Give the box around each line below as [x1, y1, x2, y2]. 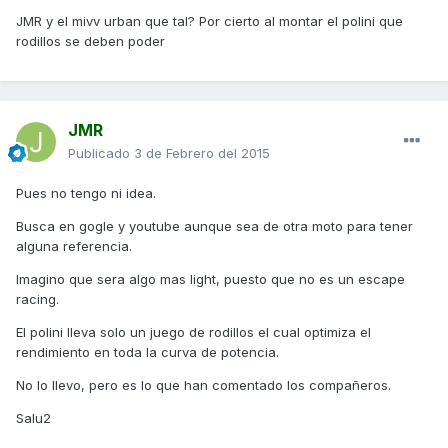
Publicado [68, 145, 134, 162]
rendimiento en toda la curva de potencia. [16, 344, 279, 361]
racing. [16, 291, 59, 308]
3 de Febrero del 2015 [134, 145, 270, 162]
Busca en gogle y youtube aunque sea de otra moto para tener [16, 218, 413, 235]
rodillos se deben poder [16, 33, 165, 50]
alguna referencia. [16, 238, 132, 255]
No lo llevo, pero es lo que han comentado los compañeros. [16, 377, 391, 394]
